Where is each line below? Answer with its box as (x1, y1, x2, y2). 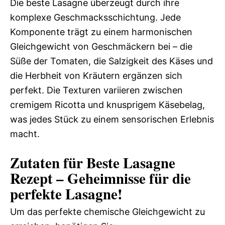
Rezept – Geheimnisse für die (10, 168, 191, 189)
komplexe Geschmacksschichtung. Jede (10, 12, 181, 23)
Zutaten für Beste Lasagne (10, 152, 175, 174)
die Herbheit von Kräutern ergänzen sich (10, 70, 182, 81)
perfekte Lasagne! (10, 183, 123, 205)
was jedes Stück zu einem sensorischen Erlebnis (10, 114, 214, 125)
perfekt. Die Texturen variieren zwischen (10, 85, 183, 96)
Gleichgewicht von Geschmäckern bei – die (10, 41, 192, 52)
